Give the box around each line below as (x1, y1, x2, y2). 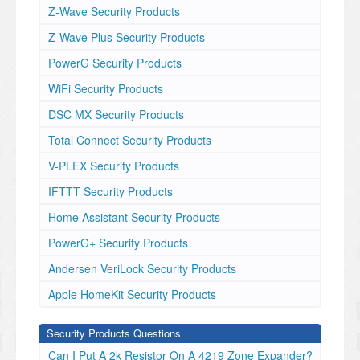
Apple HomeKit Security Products (48, 286, 216, 302)
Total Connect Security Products (48, 132, 211, 148)
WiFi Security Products (48, 80, 163, 96)
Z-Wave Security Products (48, 3, 180, 19)
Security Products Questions (47, 325, 181, 341)
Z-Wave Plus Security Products (48, 29, 205, 45)
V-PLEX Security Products (48, 157, 179, 174)
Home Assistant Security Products (48, 209, 220, 225)
